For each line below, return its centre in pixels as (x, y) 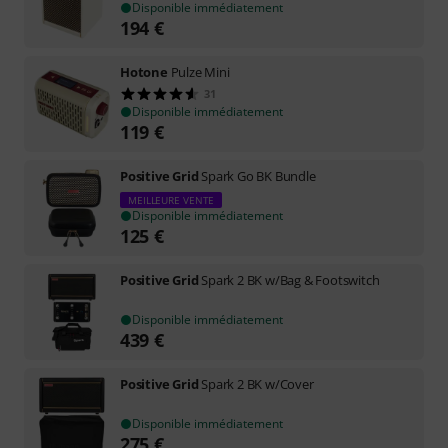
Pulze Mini (200, 72)
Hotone (144, 72)
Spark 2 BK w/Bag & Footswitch (290, 280)
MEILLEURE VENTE (171, 200)
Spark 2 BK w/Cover (257, 384)
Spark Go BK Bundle (258, 176)
